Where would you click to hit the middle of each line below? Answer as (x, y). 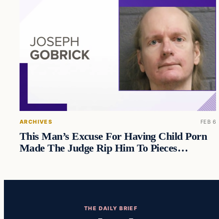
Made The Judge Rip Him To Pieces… (104, 148)
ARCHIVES (36, 122)
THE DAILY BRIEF (111, 208)
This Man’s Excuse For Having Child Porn (113, 136)
